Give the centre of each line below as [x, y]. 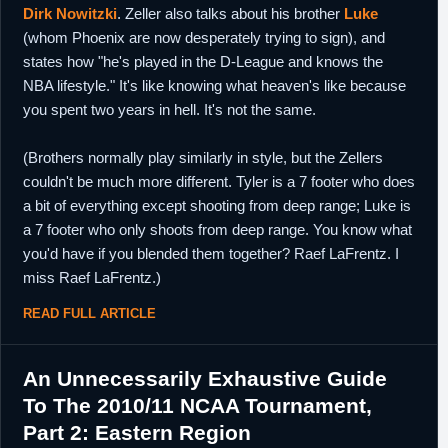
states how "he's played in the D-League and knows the [203, 61]
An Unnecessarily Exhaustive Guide [205, 378]
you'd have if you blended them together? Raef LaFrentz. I [211, 253]
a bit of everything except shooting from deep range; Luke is [217, 205]
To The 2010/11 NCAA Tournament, [197, 405]
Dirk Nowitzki [70, 13]
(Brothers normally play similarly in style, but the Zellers [203, 157]
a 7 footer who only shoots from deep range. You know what [217, 229]
